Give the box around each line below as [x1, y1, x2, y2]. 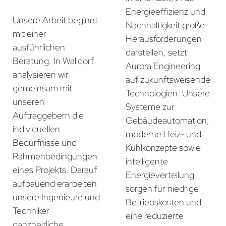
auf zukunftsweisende [126, 74, 210, 86]
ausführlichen [13, 41, 65, 53]
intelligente [126, 155, 168, 167]
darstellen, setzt [126, 46, 187, 59]
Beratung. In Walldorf [13, 55, 94, 67]
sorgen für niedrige [126, 183, 199, 195]
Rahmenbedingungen [13, 150, 97, 162]
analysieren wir [13, 69, 69, 81]
